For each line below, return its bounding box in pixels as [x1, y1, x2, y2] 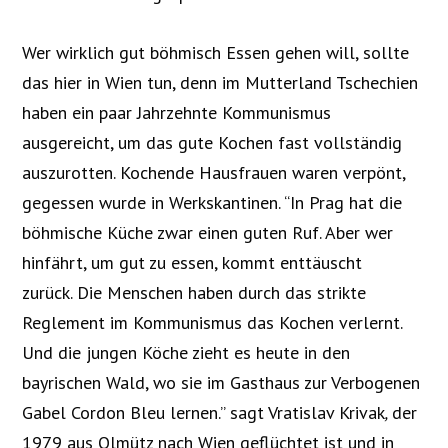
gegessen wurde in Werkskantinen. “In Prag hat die [22, 190, 403, 214]
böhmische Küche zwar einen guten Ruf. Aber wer [22, 220, 394, 244]
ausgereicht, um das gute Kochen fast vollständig [22, 130, 403, 154]
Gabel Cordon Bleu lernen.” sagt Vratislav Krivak [22, 400, 386, 424]
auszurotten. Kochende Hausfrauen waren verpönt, [22, 160, 406, 184]
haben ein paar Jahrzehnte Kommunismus [22, 100, 332, 124]
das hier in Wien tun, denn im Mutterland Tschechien [22, 70, 419, 94]
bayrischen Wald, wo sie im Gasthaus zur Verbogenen [22, 370, 421, 394]
